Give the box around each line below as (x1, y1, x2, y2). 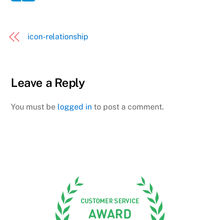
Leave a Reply (11, 75, 85, 89)
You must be (11, 102, 58, 111)
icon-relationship (27, 31, 88, 41)
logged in (57, 102, 92, 111)
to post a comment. (92, 102, 165, 111)
